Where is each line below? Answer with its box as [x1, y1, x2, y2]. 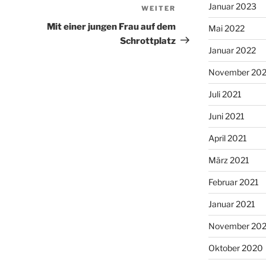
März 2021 [208, 154, 249, 165]
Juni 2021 [208, 110, 245, 121]
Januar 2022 [208, 45, 256, 55]
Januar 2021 [208, 198, 255, 209]
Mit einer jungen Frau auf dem [47, 21, 176, 32]
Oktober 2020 [208, 242, 263, 253]
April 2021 [208, 132, 247, 143]
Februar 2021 [208, 176, 259, 187]
